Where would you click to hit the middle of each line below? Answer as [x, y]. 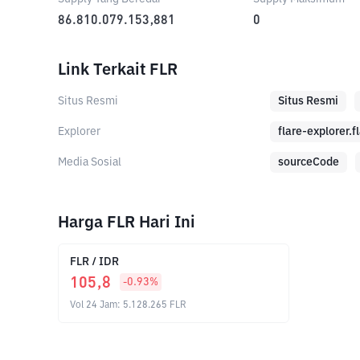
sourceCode [309, 162]
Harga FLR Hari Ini [127, 223]
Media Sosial [90, 162]
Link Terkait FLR [118, 70]
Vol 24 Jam [94, 305]
